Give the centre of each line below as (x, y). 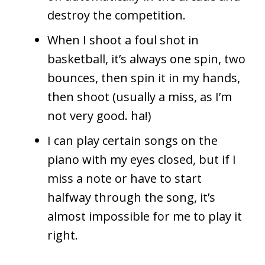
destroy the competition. (117, 15)
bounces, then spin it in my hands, (144, 77)
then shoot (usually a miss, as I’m (140, 96)
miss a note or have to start (125, 178)
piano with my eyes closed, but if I (142, 159)
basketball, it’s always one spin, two (146, 59)
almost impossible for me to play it (145, 216)
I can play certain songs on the (132, 140)
